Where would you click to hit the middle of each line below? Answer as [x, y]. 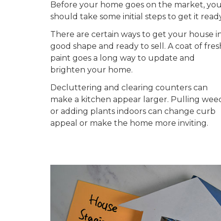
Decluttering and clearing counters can [129, 88]
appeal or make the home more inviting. [129, 123]
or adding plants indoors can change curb [133, 111]
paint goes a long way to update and [123, 58]
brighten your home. [92, 70]
